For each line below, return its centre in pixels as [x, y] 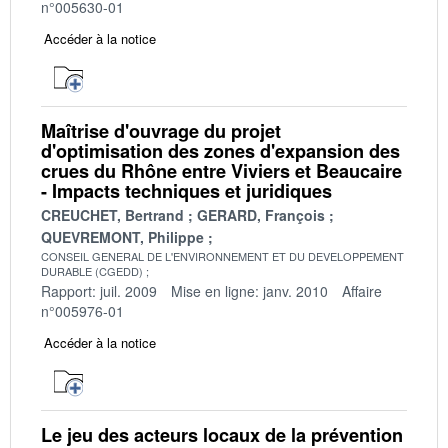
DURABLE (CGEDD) [92, 270]
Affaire [362, 290]
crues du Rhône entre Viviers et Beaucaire [221, 170]
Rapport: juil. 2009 [99, 290]
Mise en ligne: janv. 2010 [249, 290]
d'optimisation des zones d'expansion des [220, 150]
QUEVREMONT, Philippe [122, 236]
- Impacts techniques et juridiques [186, 190]
